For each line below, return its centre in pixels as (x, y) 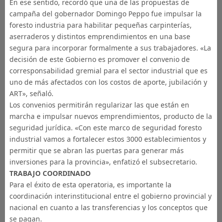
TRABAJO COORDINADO (50, 173)
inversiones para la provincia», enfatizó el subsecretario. (103, 162)
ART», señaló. (31, 93)
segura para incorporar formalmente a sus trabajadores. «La (110, 48)
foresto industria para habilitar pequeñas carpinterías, (100, 25)
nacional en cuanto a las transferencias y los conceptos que (108, 207)
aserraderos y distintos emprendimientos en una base (100, 36)
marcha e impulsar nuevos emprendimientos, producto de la (111, 116)
